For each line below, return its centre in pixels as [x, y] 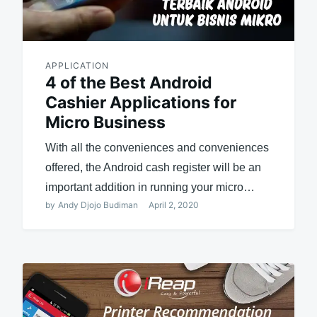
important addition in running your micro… [150, 187]
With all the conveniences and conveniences [157, 147]
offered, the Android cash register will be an [153, 167]
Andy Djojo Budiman [98, 204]
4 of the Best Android [128, 82]
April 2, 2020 [173, 204]
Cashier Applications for [140, 102]
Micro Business [105, 122]
